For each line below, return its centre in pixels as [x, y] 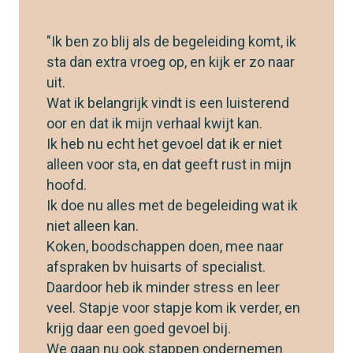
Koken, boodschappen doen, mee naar [165, 247]
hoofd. [67, 185]
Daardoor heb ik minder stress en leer [163, 288]
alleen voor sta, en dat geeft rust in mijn [169, 165]
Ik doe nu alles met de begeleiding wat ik [172, 206]
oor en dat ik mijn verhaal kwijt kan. [154, 124]
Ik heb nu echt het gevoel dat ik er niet [164, 144]
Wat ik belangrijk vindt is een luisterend [168, 103]
